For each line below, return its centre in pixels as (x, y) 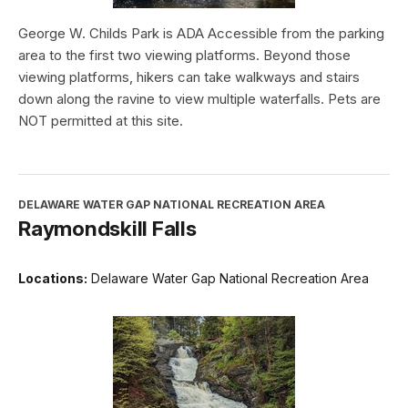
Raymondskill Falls (107, 229)
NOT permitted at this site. (101, 121)
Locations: (53, 279)
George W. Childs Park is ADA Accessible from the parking (201, 34)
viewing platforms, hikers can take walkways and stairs (189, 77)
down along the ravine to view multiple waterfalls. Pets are (199, 99)
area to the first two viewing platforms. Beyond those (184, 56)
